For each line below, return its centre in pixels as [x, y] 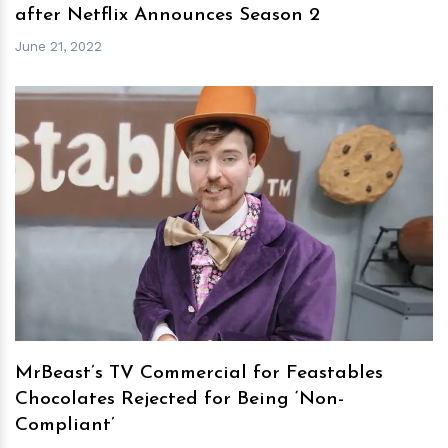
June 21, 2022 [58, 47]
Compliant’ [65, 426]
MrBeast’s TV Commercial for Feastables [199, 374]
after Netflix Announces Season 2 [167, 15]
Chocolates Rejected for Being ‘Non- [179, 400]
